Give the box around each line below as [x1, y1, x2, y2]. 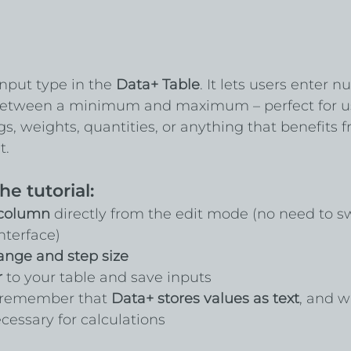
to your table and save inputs [2, 268, 212, 286]
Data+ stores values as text [110, 289, 299, 307]
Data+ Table [115, 75, 200, 93]
